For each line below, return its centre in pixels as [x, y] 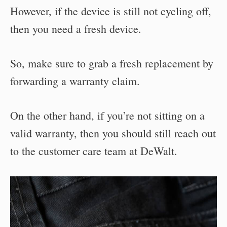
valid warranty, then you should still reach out [113, 133]
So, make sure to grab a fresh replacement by [112, 63]
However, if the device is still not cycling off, [111, 11]
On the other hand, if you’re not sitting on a [107, 115]
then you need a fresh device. [76, 28]
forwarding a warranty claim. [75, 81]
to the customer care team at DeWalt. [94, 150]
